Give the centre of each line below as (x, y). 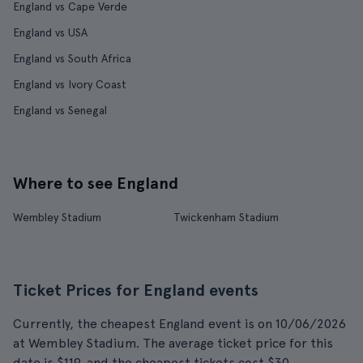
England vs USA (50, 32)
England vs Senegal (60, 110)
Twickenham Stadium (226, 217)
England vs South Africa (72, 58)
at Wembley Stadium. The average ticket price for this (173, 343)
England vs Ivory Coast (70, 84)
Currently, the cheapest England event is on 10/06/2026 (179, 324)
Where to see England (96, 183)
